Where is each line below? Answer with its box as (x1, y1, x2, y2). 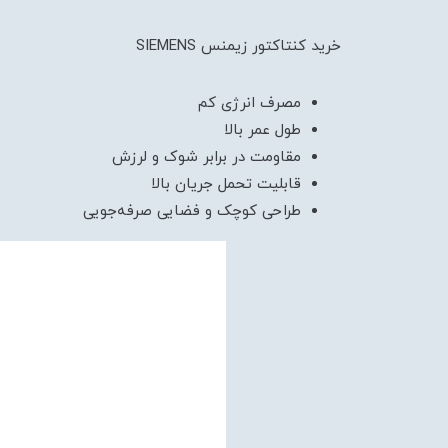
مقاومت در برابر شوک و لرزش (112, 147, 301, 168)
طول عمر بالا (224, 120, 301, 141)
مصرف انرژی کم (198, 93, 301, 114)
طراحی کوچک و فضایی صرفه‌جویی (83, 201, 301, 222)
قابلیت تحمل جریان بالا (151, 174, 301, 195)
